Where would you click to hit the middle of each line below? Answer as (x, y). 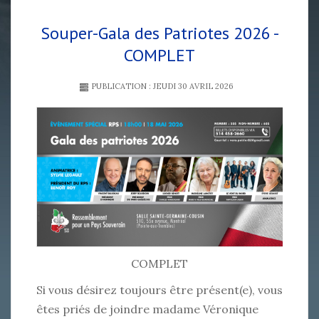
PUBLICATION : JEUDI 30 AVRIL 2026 (161, 87)
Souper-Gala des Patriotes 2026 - (159, 33)
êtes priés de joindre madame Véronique (147, 309)
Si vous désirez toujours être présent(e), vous (159, 289)
